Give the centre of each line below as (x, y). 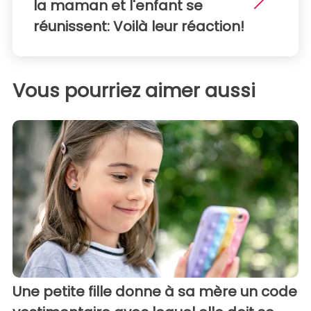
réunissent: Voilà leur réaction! (139, 26)
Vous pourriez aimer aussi (134, 90)
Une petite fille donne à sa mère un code (155, 291)
